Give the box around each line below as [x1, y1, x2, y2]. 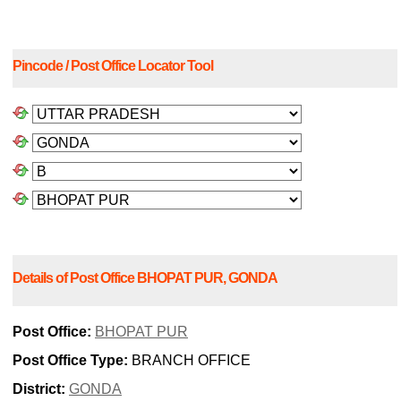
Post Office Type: [13, 353, 128, 369]
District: [13, 381, 65, 397]
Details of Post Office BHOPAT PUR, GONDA [13, 269, 277, 286]
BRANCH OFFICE [128, 353, 251, 369]
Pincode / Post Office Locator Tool [13, 58, 213, 74]
